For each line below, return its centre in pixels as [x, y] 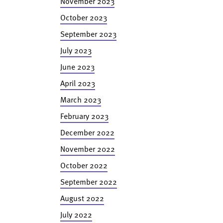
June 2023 [77, 67]
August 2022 [82, 198]
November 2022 [87, 149]
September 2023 [88, 34]
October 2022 [84, 165]
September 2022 [88, 182]
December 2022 [87, 132]
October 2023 [83, 17]
